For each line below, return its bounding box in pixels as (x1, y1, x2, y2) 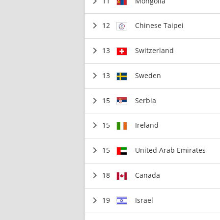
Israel (135, 195, 154, 205)
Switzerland (135, 46, 174, 55)
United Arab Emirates (135, 145, 206, 155)
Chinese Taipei (135, 21, 184, 30)
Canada (135, 170, 161, 180)
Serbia (135, 95, 157, 105)
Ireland (135, 120, 159, 130)
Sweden (135, 70, 162, 80)
